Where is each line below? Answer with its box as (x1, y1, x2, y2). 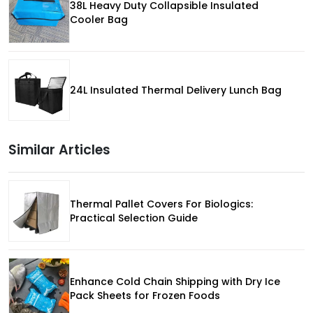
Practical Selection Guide (70, 210, 198, 225)
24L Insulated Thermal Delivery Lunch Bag (70, 82, 282, 97)
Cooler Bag (70, 12, 128, 27)
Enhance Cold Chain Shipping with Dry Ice (70, 274, 280, 289)
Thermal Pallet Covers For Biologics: (70, 196, 253, 211)
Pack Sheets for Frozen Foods (70, 288, 220, 303)
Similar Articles (8, 140, 110, 159)
